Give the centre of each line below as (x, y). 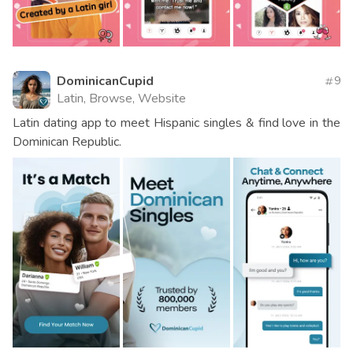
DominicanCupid (105, 81)
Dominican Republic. (67, 141)
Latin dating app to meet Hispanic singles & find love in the (176, 123)
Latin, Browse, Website (121, 98)
